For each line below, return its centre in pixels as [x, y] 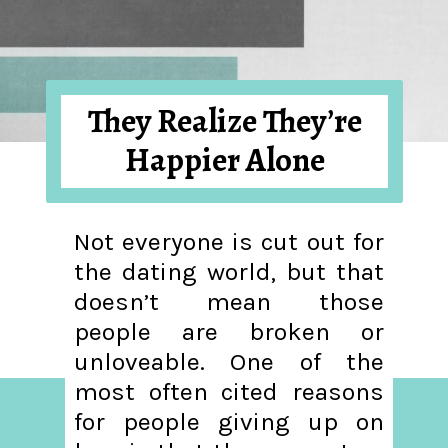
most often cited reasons [228, 392]
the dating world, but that [228, 272]
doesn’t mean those [228, 302]
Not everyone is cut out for [228, 242]
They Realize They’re [224, 121]
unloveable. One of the [228, 362]
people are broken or [228, 332]
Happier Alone [224, 160]
